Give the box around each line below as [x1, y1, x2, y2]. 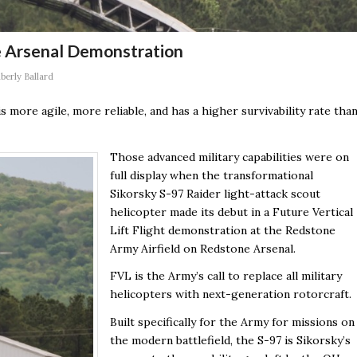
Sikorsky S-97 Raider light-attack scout [110, 186, 320, 201]
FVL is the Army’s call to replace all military [110, 269, 342, 284]
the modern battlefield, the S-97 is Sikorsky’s [110, 333, 351, 348]
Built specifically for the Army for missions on [110, 315, 355, 330]
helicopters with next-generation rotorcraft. [110, 287, 351, 302]
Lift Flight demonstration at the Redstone [110, 222, 335, 237]
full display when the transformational [110, 167, 313, 182]
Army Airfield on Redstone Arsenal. [110, 241, 296, 256]
